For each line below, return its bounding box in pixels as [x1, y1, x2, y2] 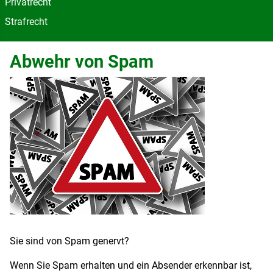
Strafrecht [5, 16, 48, 27]
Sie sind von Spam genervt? [10, 235, 129, 247]
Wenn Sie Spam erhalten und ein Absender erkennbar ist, [10, 260, 252, 271]
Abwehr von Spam [10, 51, 154, 72]
